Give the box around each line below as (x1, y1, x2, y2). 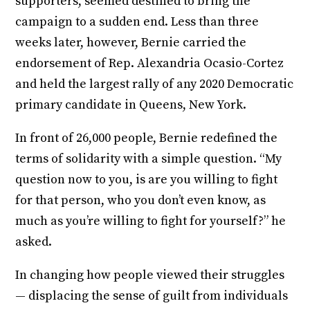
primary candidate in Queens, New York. (15, 97, 247, 113)
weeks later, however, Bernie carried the (15, 35, 247, 51)
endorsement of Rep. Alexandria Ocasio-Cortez (15, 55, 284, 72)
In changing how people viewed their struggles (15, 267, 285, 284)
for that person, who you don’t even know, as (15, 192, 266, 209)
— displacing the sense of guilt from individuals (15, 288, 289, 304)
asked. (15, 234, 55, 250)
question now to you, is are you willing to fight (15, 172, 278, 188)
